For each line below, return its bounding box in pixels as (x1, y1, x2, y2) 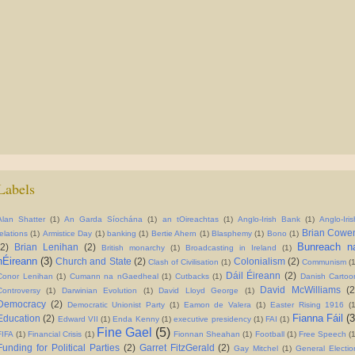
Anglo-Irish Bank (237, 215, 300, 224)
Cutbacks (174, 272, 209, 281)
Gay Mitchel (234, 344, 279, 353)
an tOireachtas (162, 215, 219, 224)
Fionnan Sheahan (174, 330, 241, 339)
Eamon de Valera (183, 300, 252, 310)
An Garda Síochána (64, 215, 143, 224)
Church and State (55, 256, 132, 267)
